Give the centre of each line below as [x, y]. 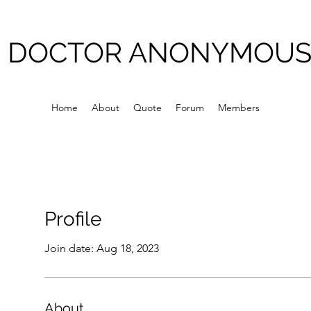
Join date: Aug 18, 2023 [102, 248]
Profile [73, 219]
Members [239, 108]
